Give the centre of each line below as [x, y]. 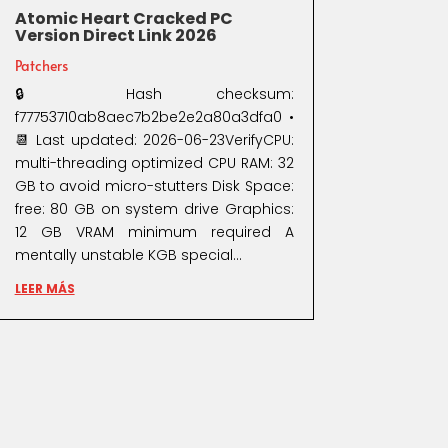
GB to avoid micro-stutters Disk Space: [154, 185]
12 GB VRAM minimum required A [154, 231]
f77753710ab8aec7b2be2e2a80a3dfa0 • [154, 116]
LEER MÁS [44, 288]
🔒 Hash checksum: [154, 93]
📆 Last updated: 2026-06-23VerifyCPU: [154, 139]
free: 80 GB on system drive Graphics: [154, 208]
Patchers [41, 65]
